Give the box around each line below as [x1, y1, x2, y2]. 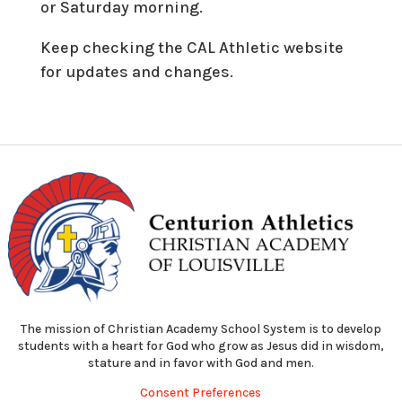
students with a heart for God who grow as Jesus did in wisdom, [17, 338, 384, 354]
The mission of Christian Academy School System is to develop [20, 321, 381, 337]
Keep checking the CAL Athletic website [39, 37, 344, 57]
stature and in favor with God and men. [87, 355, 314, 371]
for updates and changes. [39, 61, 233, 82]
